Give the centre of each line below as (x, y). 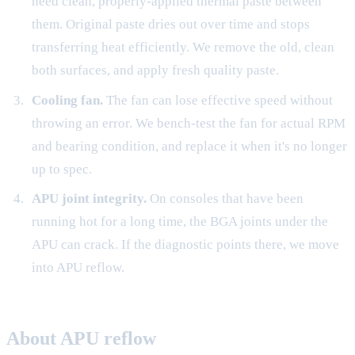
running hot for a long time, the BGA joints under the (179, 222)
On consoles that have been (225, 199)
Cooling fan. (67, 100)
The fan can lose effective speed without (218, 100)
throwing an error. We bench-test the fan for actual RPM (188, 123)
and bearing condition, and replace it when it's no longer (189, 146)
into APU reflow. (78, 268)
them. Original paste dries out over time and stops (170, 25)
